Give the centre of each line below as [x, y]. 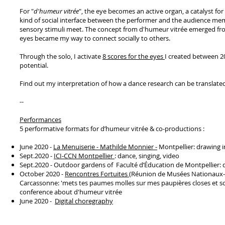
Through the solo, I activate [61, 56]
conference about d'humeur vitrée [71, 192]
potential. [34, 65]
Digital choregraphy [84, 201]
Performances [40, 120]
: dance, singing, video [147, 156]
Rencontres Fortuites [97, 174]
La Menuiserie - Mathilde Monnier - [105, 147]
